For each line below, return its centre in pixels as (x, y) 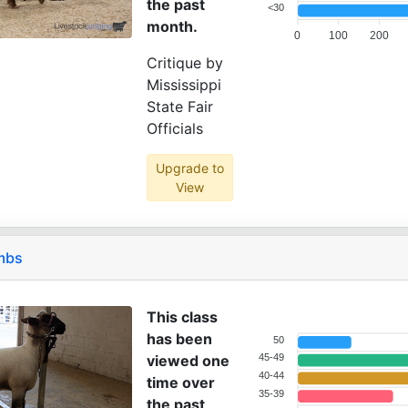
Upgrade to (189, 168)
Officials (175, 128)
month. (172, 26)
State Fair (180, 107)
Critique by (185, 63)
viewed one (188, 361)
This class (182, 317)
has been (179, 339)
